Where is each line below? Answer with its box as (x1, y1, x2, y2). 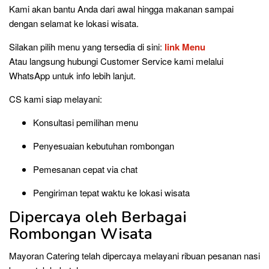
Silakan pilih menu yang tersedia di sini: (9, 40, 162, 53)
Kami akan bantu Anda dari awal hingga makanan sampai (9, 2, 234, 15)
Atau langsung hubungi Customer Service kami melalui (9, 54, 223, 67)
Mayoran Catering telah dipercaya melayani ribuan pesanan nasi (9, 249, 260, 262)
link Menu (165, 40, 205, 53)
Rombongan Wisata (9, 223, 153, 244)
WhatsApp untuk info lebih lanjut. (9, 68, 136, 82)
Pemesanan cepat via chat (33, 162, 138, 175)
